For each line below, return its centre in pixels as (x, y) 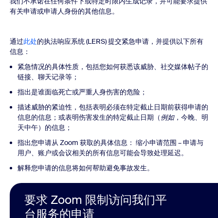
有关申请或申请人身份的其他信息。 (64, 11)
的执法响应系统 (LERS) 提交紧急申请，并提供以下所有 (120, 41)
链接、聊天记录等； (48, 77)
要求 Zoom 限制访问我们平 (96, 200)
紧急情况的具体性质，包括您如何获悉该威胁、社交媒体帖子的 (113, 67)
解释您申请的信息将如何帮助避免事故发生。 (86, 168)
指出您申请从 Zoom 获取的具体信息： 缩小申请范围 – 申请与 (110, 143)
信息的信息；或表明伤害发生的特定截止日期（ (89, 117)
